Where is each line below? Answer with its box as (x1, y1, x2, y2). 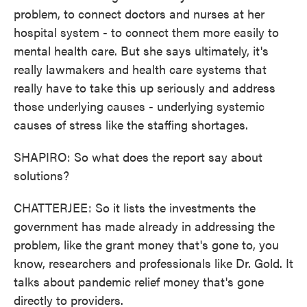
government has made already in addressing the (14, 217, 275, 234)
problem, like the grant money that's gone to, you (14, 236, 279, 253)
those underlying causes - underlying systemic (14, 97, 265, 114)
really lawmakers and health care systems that (14, 60, 267, 77)
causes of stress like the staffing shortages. (14, 116, 248, 133)
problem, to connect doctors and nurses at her (14, 5, 265, 22)
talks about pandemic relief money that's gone (14, 273, 264, 290)
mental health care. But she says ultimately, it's (14, 42, 269, 59)
